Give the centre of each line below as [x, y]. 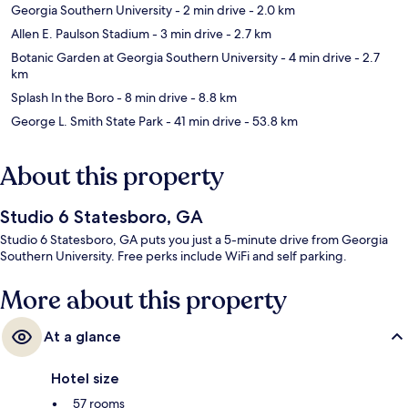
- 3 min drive [186, 34]
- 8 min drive [151, 98]
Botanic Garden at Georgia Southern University [144, 58]
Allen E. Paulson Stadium [80, 34]
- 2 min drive [209, 10]
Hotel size [85, 379]
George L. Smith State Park [87, 122]
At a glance [82, 337]
